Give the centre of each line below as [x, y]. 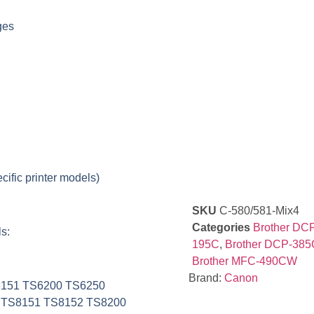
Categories [221, 228]
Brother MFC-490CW [244, 261]
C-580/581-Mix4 [259, 211]
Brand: [206, 278]
